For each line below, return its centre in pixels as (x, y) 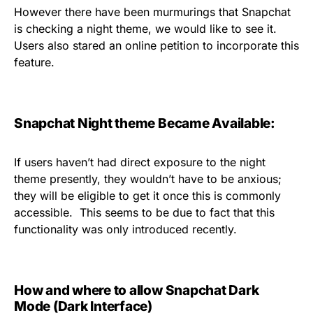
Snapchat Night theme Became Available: (145, 123)
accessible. (43, 212)
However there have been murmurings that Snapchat (152, 12)
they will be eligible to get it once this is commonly (147, 196)
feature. (34, 62)
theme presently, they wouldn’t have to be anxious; (148, 179)
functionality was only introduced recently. (125, 229)
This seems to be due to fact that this (177, 212)
